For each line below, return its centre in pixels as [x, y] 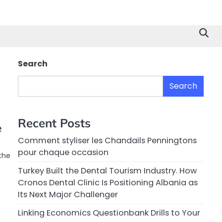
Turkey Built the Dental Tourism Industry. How [107, 171]
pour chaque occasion [63, 153]
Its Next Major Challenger [68, 195]
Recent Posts [54, 123]
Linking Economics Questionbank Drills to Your [109, 213]
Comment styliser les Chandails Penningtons [107, 141]
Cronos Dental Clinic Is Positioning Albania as [108, 183]
